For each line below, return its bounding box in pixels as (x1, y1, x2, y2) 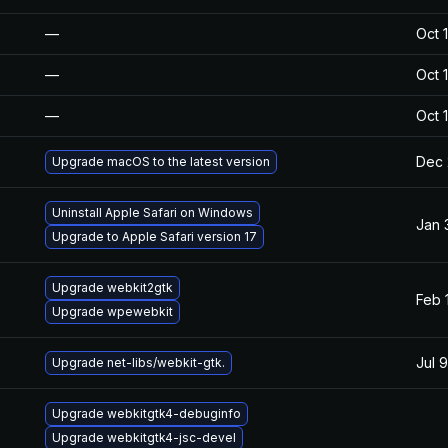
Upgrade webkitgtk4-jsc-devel (52, 430, 236, 445)
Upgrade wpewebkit (52, 304, 173, 319)
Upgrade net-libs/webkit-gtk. (52, 355, 225, 370)
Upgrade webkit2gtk (52, 280, 173, 295)
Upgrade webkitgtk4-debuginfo (52, 406, 241, 421)
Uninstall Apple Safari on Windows (52, 205, 253, 220)
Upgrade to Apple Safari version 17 (52, 229, 257, 244)
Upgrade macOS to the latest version (52, 154, 270, 169)
